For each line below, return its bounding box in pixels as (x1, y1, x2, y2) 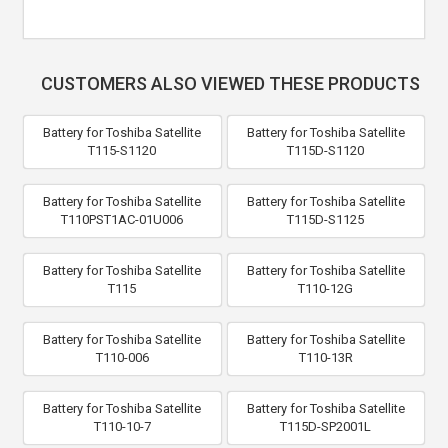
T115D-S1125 (287, 212, 365, 227)
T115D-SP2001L (280, 419, 372, 434)
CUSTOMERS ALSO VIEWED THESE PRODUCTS (40, 73, 420, 94)
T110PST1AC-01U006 (61, 212, 184, 227)
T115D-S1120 (287, 143, 365, 158)
